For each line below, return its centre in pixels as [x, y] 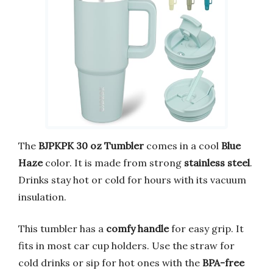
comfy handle [137, 228]
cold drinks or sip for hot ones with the [110, 262]
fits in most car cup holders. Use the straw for [126, 245]
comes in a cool [183, 145]
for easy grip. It [206, 228]
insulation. [42, 197]
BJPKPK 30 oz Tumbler [91, 145]
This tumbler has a [62, 228]
